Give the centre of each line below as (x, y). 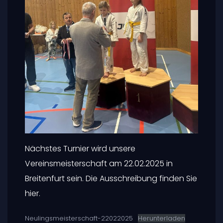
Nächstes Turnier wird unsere (80, 148)
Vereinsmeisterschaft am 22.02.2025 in (99, 163)
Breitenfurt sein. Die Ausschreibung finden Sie (111, 178)
